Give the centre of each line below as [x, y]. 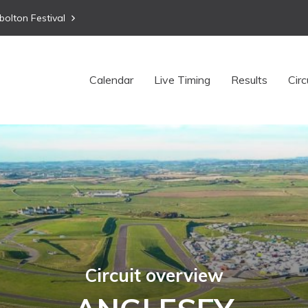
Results [249, 79]
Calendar [111, 79]
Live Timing [182, 79]
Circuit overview [154, 276]
